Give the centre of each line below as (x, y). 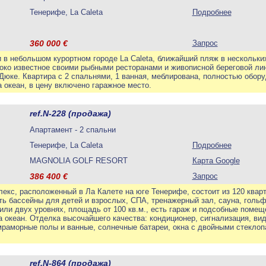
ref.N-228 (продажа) (70, 113)
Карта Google (216, 161)
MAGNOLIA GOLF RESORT (78, 161)
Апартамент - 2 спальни (72, 130)
